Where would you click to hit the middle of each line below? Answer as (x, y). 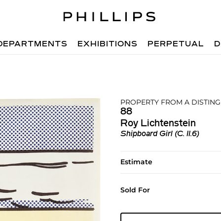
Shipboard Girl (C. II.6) (160, 134)
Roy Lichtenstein (158, 124)
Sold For (135, 190)
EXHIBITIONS (108, 44)
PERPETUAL (176, 44)
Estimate (136, 162)
